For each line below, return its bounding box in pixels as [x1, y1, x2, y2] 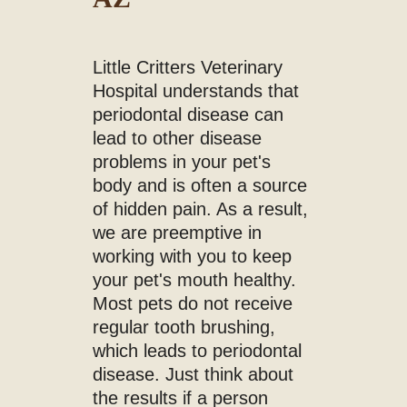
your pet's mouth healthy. [93, 269, 297, 290]
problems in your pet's [93, 151, 272, 172]
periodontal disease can [93, 104, 284, 124]
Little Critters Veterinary [93, 56, 283, 77]
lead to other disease [93, 127, 263, 148]
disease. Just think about [93, 363, 294, 384]
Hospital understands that [93, 80, 300, 101]
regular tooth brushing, [93, 316, 276, 337]
